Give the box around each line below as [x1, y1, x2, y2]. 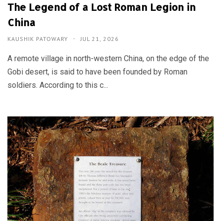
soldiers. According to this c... [7, 80, 108, 90]
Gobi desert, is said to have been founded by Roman [7, 67, 187, 76]
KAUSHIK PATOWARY [7, 35, 70, 42]
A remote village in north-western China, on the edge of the [7, 53, 209, 63]
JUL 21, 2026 [80, 35, 119, 42]
